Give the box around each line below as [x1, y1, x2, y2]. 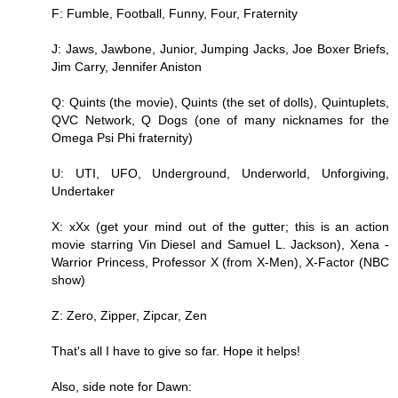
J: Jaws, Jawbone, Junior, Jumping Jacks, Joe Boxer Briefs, [52, 41, 389, 56]
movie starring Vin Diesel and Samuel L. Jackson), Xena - [52, 236, 389, 251]
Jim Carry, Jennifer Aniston [52, 59, 202, 74]
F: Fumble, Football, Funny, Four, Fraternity [52, 5, 298, 20]
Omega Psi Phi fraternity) [52, 130, 193, 145]
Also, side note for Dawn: [52, 378, 192, 394]
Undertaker [52, 183, 115, 198]
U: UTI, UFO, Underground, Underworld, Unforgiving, [52, 165, 389, 180]
